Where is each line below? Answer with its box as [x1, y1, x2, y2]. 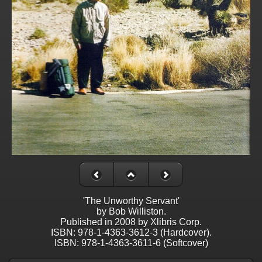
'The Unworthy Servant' [82, 196, 180, 206]
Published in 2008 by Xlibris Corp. [60, 217, 202, 227]
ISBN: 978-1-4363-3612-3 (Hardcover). [50, 227, 212, 238]
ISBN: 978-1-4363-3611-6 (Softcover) [54, 238, 208, 249]
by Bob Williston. [96, 206, 166, 217]
